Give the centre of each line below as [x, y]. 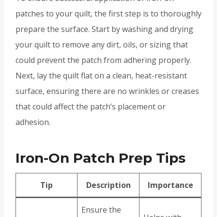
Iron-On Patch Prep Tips [101, 158]
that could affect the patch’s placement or [91, 107]
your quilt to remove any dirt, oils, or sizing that [102, 45]
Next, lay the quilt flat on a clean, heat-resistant [101, 76]
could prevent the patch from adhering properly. [103, 60]
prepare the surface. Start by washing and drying [104, 29]
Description [108, 185]
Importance [170, 185]
